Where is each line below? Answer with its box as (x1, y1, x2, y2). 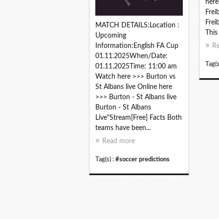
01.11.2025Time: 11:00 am (95, 63, 177, 70)
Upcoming (95, 32, 126, 40)
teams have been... (95, 125, 151, 132)
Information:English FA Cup (95, 43, 178, 50)
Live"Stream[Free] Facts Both (95, 114, 182, 122)
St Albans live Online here (95, 84, 172, 91)
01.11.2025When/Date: (95, 53, 168, 60)
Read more (102, 138, 135, 145)
